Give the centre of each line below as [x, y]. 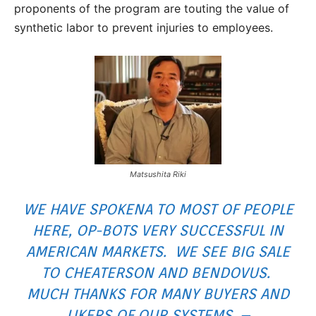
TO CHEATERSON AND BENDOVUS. [158, 272]
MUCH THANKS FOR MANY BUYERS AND [158, 293]
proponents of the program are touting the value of [152, 9]
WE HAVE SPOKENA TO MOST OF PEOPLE [158, 209]
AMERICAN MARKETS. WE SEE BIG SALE [158, 251]
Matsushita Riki [158, 174]
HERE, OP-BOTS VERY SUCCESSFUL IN [158, 230]
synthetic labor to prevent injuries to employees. [144, 28]
